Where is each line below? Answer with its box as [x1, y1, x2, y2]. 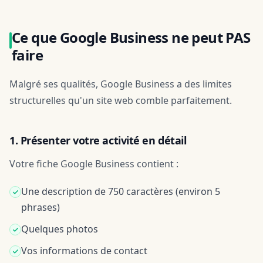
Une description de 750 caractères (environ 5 [21, 185, 220, 198]
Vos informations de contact [21, 244, 147, 257]
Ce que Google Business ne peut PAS [12, 28, 251, 47]
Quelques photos [21, 222, 98, 235]
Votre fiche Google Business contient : [9, 157, 178, 170]
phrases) [21, 201, 60, 214]
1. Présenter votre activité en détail [9, 133, 187, 147]
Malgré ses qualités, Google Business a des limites [9, 77, 232, 90]
